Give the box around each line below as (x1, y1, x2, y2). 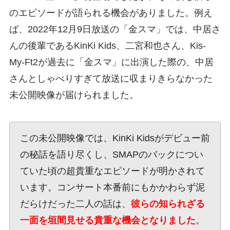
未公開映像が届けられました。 (9, 90, 139, 101)
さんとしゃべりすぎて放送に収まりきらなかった (9, 73, 213, 84)
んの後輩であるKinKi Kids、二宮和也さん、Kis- (9, 41, 206, 51)
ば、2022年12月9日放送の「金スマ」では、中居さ (9, 24, 221, 35)
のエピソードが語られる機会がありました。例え (9, 8, 213, 18)
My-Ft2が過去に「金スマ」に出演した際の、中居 (9, 57, 214, 68)
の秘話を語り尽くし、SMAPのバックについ (20, 149, 203, 160)
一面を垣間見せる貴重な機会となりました (20, 215, 196, 226)
